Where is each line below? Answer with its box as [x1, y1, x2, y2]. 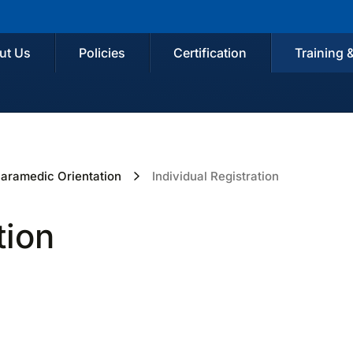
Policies [78, 45, 125, 61]
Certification [173, 45, 247, 61]
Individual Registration [152, 169, 279, 184]
